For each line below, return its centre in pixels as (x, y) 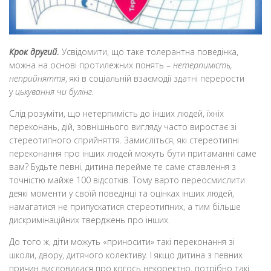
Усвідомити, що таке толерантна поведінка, (149, 51)
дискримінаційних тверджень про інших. (90, 220)
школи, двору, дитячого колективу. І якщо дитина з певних (126, 255)
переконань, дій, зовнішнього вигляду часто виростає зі (123, 127)
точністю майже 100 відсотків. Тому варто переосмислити (127, 180)
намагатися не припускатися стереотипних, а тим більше (125, 207)
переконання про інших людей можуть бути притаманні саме (133, 154)
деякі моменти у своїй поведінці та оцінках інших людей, (122, 194)
